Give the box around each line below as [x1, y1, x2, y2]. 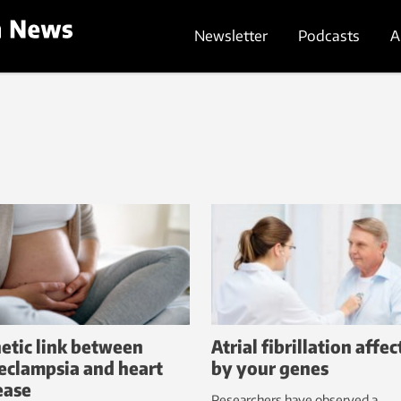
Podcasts [298, 26, 360, 45]
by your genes [211, 356, 328, 380]
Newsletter [194, 26, 268, 45]
